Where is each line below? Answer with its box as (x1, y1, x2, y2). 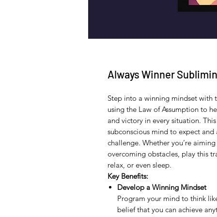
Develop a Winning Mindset (117, 182, 206, 192)
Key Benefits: (108, 171, 148, 181)
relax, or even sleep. (108, 160, 171, 170)
